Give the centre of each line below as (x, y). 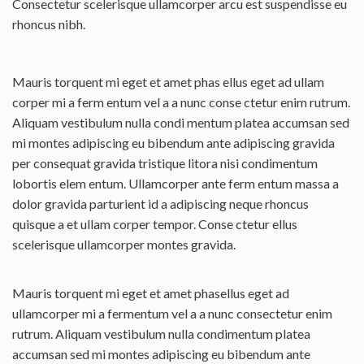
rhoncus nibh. (49, 24)
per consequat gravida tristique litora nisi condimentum (165, 162)
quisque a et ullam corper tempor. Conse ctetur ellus (155, 223)
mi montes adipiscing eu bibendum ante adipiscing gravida (173, 142)
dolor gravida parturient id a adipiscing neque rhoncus (160, 203)
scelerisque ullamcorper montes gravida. (124, 244)
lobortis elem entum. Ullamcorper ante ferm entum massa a (175, 183)
